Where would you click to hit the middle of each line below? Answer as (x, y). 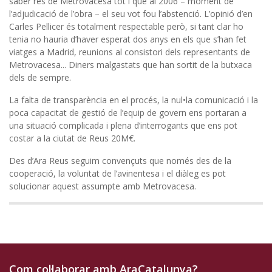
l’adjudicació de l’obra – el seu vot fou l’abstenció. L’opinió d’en (131, 13)
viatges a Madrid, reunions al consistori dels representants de (130, 52)
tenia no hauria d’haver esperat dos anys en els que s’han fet (128, 39)
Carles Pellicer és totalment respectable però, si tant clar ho (126, 26)
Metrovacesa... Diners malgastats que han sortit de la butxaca (131, 64)
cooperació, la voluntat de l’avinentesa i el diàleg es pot (117, 173)
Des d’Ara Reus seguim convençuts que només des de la (120, 160)
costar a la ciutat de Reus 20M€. (72, 138)
